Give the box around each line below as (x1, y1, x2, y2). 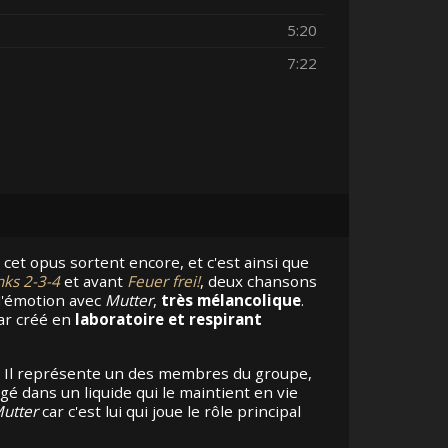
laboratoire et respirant (74, 309, 262, 330)
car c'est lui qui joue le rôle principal (37, 401, 301, 422)
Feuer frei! (126, 271, 200, 292)
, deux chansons (199, 271, 317, 292)
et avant (59, 271, 127, 292)
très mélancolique (160, 290, 301, 311)
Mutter (104, 290, 153, 311)
